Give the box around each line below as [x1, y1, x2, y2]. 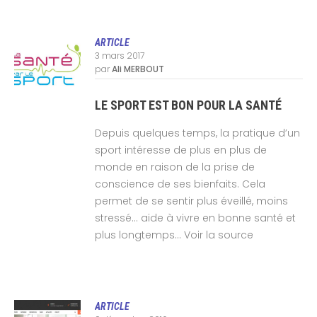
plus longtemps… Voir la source [94, 227, 253, 242]
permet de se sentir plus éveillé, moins [94, 193, 288, 208]
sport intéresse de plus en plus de [94, 142, 267, 157]
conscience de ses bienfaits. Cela [94, 176, 265, 191]
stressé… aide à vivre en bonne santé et [94, 210, 296, 225]
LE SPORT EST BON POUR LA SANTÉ [94, 97, 282, 113]
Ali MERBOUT [111, 62, 164, 75]
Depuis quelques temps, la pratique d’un [94, 125, 300, 140]
